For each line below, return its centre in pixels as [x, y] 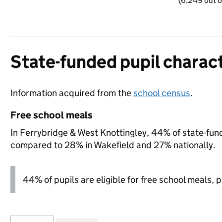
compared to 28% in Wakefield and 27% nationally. [113, 145]
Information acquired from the [72, 93]
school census [162, 93]
